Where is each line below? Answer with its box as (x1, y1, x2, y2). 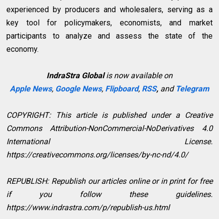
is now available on (104, 71, 173, 81)
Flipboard (105, 84, 138, 94)
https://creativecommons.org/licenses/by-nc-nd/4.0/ (6, 150, 189, 160)
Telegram (175, 84, 209, 94)
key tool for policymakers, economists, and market (6, 18, 213, 28)
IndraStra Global (46, 71, 104, 81)
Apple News (9, 84, 52, 94)
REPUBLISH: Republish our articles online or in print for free (6, 176, 213, 186)
